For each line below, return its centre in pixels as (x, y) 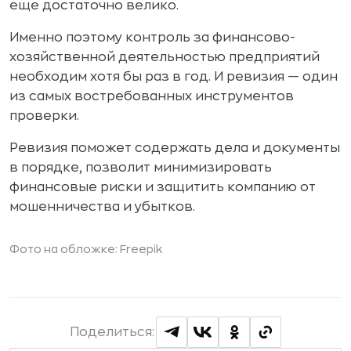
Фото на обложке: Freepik (86, 249)
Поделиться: (112, 332)
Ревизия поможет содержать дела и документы (175, 148)
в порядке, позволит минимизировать (141, 167)
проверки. (44, 116)
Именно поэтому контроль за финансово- (152, 37)
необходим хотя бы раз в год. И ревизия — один (174, 76)
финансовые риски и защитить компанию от (163, 187)
